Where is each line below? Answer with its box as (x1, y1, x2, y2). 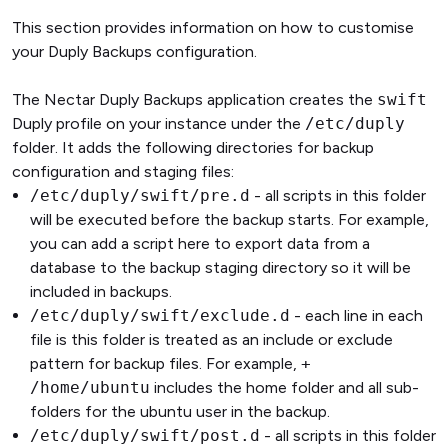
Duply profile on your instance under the (12, 113, 305, 133)
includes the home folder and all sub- (150, 377, 419, 397)
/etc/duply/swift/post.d (30, 425, 260, 445)
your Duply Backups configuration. (12, 41, 257, 61)
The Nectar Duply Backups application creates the (12, 89, 377, 109)
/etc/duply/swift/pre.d (30, 185, 250, 205)
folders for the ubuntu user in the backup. (30, 401, 330, 421)
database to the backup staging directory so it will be (30, 257, 411, 277)
